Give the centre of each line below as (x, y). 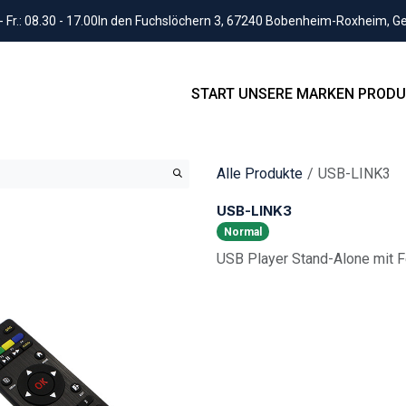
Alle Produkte (260, 173)
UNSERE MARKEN (296, 94)
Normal (242, 232)
